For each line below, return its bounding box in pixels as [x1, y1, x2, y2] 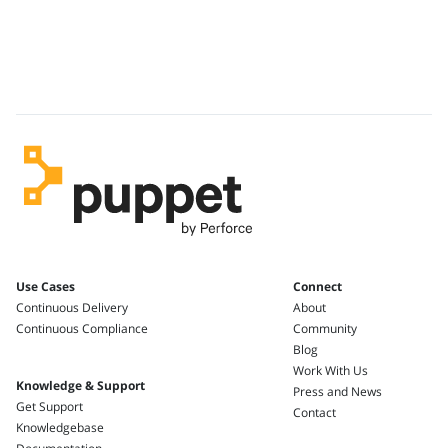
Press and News [293, 382, 383, 400]
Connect [293, 277, 343, 295]
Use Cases [16, 277, 75, 295]
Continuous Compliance [16, 319, 148, 337]
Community [293, 319, 358, 337]
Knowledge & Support [16, 376, 145, 394]
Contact [293, 403, 337, 421]
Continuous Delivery [16, 298, 128, 316]
